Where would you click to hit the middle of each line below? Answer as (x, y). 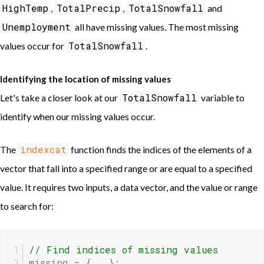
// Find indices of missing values (123, 250)
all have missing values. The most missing (156, 27)
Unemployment (37, 27)
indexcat (43, 150)
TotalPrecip (88, 8)
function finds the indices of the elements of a (160, 150)
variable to (222, 98)
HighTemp (25, 8)
